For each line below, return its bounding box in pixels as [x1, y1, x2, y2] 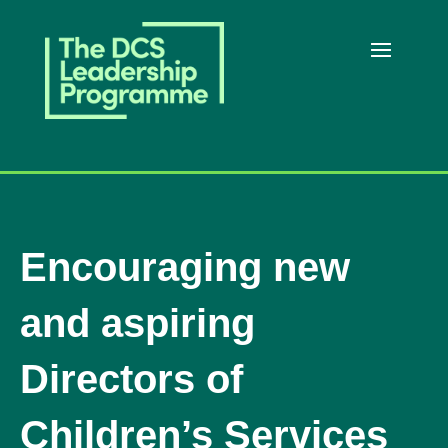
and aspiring [20, 301, 255, 346]
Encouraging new [20, 245, 350, 290]
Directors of [20, 357, 243, 402]
